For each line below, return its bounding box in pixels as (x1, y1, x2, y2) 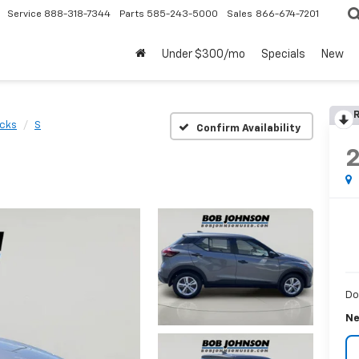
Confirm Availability (196, 123, 301, 134)
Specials (261, 49, 305, 61)
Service (7, 9, 42, 19)
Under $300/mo (162, 49, 245, 61)
